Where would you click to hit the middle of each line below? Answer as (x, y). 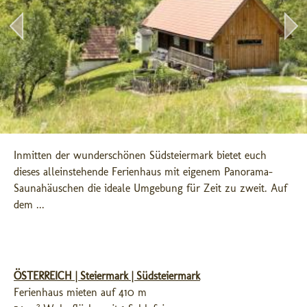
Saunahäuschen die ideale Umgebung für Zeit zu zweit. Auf (150, 188)
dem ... (29, 205)
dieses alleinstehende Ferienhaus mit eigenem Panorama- (143, 172)
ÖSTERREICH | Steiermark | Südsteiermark (107, 276)
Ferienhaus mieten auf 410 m (80, 292)
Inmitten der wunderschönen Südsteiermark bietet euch (140, 155)
